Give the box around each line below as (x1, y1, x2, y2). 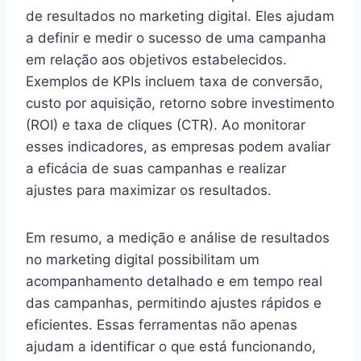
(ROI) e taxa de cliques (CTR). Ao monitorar (26, 116, 305, 133)
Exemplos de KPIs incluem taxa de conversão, (26, 73, 323, 89)
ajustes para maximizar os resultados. (26, 181, 272, 198)
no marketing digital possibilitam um (26, 251, 259, 268)
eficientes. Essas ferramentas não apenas (26, 316, 297, 333)
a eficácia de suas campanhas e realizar (26, 160, 286, 176)
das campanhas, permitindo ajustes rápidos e (26, 294, 322, 311)
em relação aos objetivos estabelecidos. (26, 51, 287, 68)
